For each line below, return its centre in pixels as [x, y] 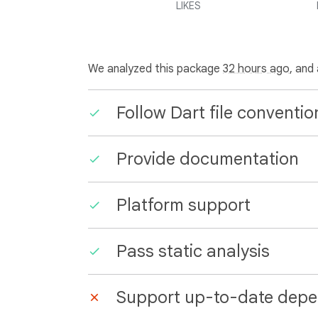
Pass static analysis [193, 251]
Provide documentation [208, 159]
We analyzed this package [155, 69]
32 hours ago [256, 69]
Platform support [183, 205]
